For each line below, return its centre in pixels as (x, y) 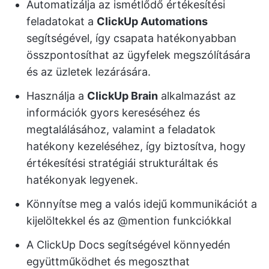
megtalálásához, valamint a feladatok (121, 129)
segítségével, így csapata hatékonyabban (131, 38)
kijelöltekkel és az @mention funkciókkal (129, 220)
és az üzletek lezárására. (89, 71)
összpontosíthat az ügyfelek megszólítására (138, 55)
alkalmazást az (197, 95)
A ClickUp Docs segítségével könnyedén (128, 244)
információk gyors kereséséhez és (113, 112)
